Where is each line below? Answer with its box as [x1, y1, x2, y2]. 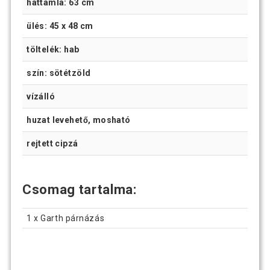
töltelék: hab [27, 45, 80, 55]
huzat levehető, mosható [27, 115, 131, 125]
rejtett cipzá [27, 139, 78, 149]
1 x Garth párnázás [27, 213, 105, 223]
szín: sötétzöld [27, 68, 91, 78]
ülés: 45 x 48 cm [27, 21, 93, 31]
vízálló [27, 92, 55, 102]
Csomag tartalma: [22, 182, 140, 198]
